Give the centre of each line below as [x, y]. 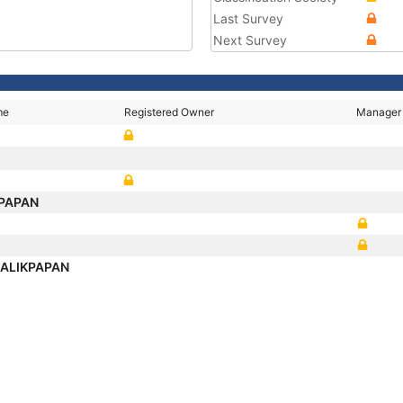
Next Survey [250, 40]
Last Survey [248, 18]
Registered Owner [170, 112]
